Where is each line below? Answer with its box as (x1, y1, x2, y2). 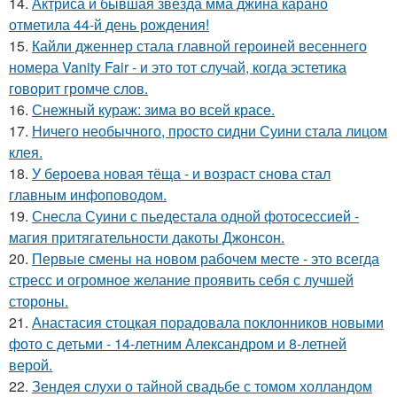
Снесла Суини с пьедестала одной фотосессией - (32, 206, 359, 227)
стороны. (9, 291, 68, 312)
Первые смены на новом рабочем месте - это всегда (32, 248, 379, 269)
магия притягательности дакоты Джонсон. (9, 227, 284, 248)
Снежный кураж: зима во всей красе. (32, 99, 275, 121)
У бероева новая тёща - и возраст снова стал (32, 163, 331, 184)
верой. (9, 354, 52, 376)
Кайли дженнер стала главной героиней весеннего (32, 35, 367, 57)
